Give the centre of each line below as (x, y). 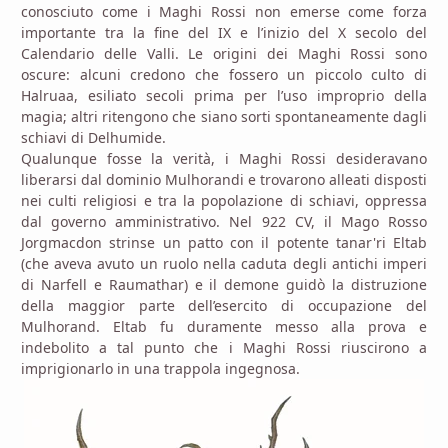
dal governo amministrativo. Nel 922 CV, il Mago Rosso (224, 221)
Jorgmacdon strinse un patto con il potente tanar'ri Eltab (224, 242)
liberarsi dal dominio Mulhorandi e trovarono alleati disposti (224, 179)
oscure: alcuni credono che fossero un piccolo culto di (224, 74)
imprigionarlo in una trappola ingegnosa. (160, 368)
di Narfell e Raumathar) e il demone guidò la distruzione (224, 284)
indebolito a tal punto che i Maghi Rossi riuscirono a (224, 347)
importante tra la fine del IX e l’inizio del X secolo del (224, 32)
